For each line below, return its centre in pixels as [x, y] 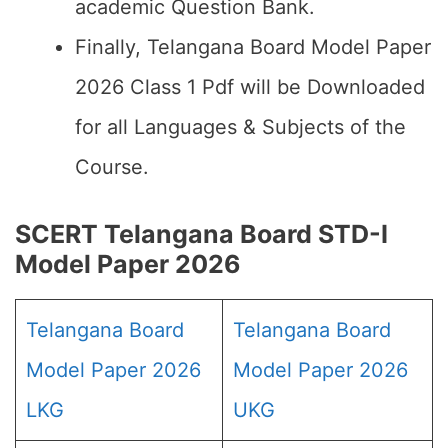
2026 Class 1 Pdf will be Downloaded [250, 87]
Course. [112, 167]
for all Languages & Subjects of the [240, 127]
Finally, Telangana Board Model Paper [253, 47]
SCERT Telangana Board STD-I [201, 234]
